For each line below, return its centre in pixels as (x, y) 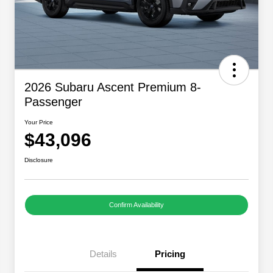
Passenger (53, 102)
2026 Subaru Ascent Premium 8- (113, 87)
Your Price (39, 122)
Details (103, 254)
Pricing (170, 254)
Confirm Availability (136, 205)
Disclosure (39, 160)
